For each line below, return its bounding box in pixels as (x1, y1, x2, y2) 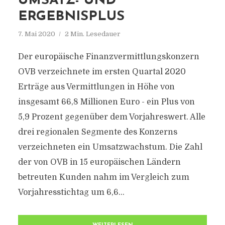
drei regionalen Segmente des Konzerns (18, 128, 177, 137)
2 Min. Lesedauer (64, 30, 121, 38)
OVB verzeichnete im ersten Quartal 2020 (18, 67, 186, 76)
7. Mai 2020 (18, 30, 55, 38)
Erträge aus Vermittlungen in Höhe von (18, 82, 175, 91)
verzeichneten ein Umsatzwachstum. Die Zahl (18, 143, 202, 152)
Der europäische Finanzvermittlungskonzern (18, 52, 199, 61)
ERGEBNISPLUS (18, 10, 125, 24)
